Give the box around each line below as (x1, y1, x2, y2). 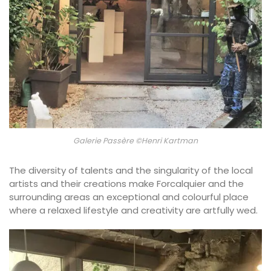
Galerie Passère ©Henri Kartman (73, 135, 198, 146)
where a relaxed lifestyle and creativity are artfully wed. (9, 204, 258, 217)
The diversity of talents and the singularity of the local (9, 164, 253, 177)
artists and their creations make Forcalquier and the (9, 177, 244, 191)
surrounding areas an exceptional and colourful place (9, 191, 249, 204)
